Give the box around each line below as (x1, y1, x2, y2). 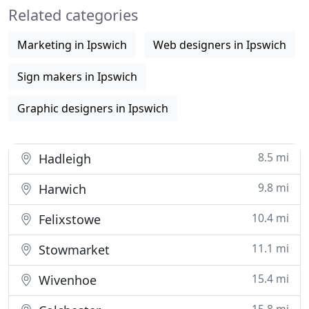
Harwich (35, 181, 86, 197)
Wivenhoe (35, 272, 97, 288)
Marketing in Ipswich (17, 37, 127, 52)
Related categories (8, 5, 138, 25)
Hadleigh (35, 150, 91, 167)
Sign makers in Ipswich (17, 69, 137, 84)
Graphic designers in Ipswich (17, 101, 168, 116)
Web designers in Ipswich (153, 37, 286, 52)
